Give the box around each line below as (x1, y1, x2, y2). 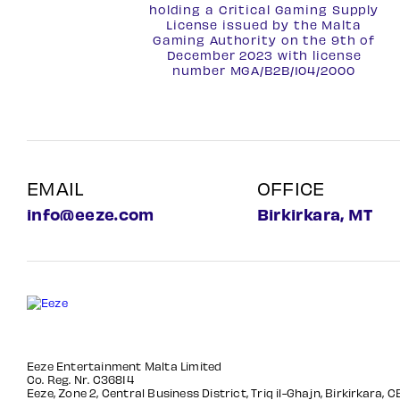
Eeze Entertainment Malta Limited (27, 359, 222, 372)
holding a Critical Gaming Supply (148, 2, 379, 17)
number (172, 62, 230, 78)
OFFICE (256, 177, 325, 199)
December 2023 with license (166, 47, 362, 62)
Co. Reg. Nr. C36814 (27, 372, 134, 386)
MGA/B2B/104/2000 (229, 62, 355, 78)
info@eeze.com (27, 204, 154, 224)
